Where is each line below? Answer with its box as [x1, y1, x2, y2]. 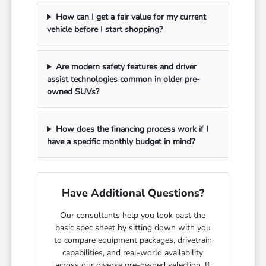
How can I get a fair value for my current [55, 11, 206, 23]
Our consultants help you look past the [60, 210, 206, 221]
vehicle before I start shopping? [47, 24, 163, 36]
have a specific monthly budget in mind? [47, 136, 195, 148]
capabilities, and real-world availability [62, 247, 204, 259]
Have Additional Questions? [61, 186, 204, 201]
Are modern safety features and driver [55, 61, 197, 73]
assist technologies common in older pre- [47, 74, 201, 85]
